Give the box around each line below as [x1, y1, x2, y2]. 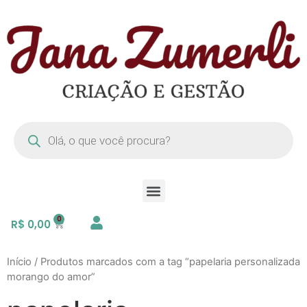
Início [7, 256, 32, 269]
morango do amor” [7, 271, 95, 284]
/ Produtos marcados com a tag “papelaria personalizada [32, 256, 300, 269]
